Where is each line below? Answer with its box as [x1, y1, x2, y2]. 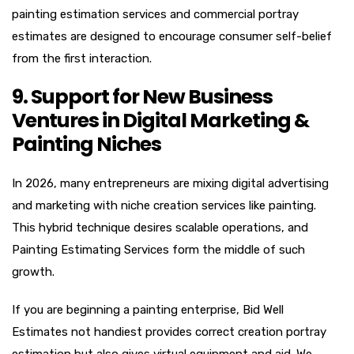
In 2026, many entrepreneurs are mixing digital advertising [12, 175, 329, 190]
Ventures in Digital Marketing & [12, 106, 309, 134]
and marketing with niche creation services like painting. [12, 198, 316, 213]
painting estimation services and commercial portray [12, 6, 299, 21]
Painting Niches [12, 130, 161, 158]
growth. [12, 264, 55, 279]
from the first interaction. [12, 51, 152, 66]
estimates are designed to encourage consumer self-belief [12, 28, 332, 43]
